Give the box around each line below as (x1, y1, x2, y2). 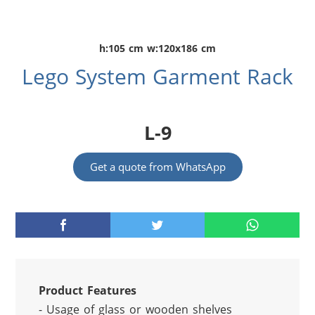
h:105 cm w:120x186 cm (99, 41, 216, 56)
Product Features (38, 283, 136, 299)
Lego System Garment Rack (22, 62, 293, 91)
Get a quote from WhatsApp (89, 160, 226, 174)
